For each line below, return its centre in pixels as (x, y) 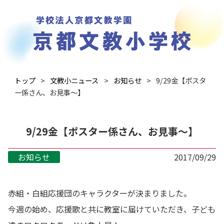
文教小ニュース (74, 80)
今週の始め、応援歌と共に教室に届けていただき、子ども (112, 209)
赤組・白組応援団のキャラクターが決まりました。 (100, 193)
